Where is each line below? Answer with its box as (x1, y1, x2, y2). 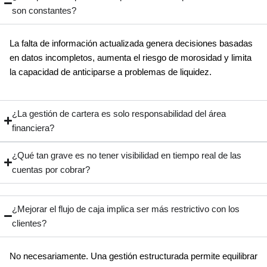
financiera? (11, 123, 54, 133)
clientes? (11, 218, 46, 228)
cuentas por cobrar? (11, 164, 90, 175)
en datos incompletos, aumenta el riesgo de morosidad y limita (9, 52, 252, 63)
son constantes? (11, 5, 76, 15)
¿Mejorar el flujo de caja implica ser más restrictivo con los (11, 204, 240, 214)
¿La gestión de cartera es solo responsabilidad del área (11, 108, 226, 119)
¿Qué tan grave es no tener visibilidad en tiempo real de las (11, 150, 241, 160)
